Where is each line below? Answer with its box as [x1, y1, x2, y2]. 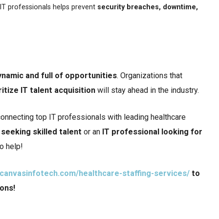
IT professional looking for [102, 127, 202, 136]
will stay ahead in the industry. [95, 85, 199, 95]
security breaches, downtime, [97, 2, 198, 11]
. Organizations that [117, 70, 182, 80]
